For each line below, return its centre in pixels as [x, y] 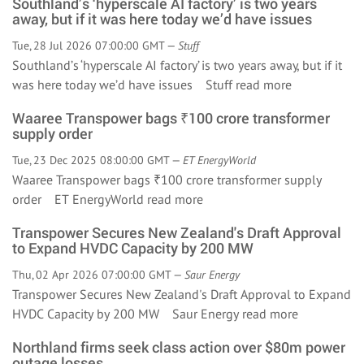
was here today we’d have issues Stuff [124, 84]
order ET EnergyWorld [80, 199]
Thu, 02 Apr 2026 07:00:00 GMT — [98, 275]
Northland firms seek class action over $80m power [179, 347]
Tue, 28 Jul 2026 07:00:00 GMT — [95, 45]
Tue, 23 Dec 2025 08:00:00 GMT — [97, 160]
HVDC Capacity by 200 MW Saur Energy [127, 314]
